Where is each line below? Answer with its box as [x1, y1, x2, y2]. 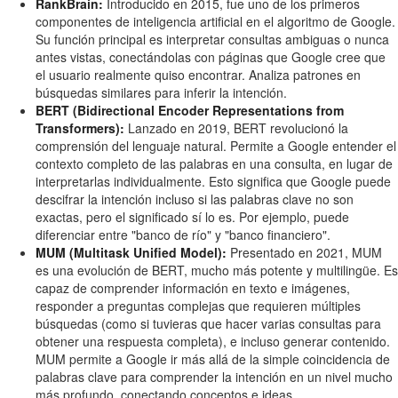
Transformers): [36, 119, 124, 138]
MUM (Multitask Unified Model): [36, 243, 227, 262]
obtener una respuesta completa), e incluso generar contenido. [36, 332, 390, 351]
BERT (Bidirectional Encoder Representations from [36, 101, 344, 120]
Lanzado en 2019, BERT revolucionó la [124, 119, 348, 138]
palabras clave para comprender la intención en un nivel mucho [36, 368, 393, 386]
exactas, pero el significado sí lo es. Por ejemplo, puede [36, 208, 349, 227]
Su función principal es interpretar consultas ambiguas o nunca [36, 30, 389, 49]
